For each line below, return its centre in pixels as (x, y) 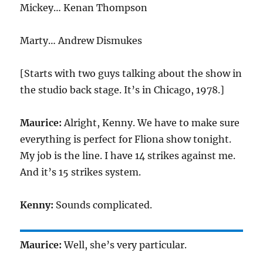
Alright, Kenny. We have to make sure (151, 123)
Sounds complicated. (103, 205)
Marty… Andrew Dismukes (81, 41)
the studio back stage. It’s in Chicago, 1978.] (122, 90)
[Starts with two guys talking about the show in (131, 73)
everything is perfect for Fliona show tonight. (126, 139)
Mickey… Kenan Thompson (84, 8)
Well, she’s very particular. (124, 245)
